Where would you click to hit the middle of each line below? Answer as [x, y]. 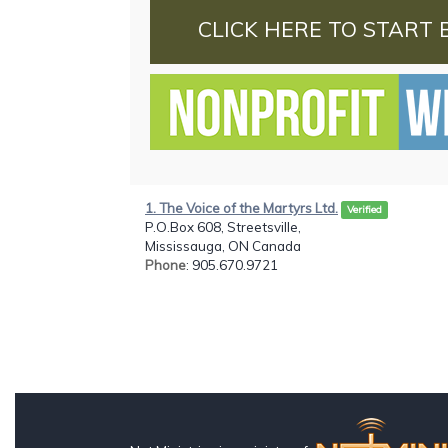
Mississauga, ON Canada [223, 245]
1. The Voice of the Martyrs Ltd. [241, 207]
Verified [364, 209]
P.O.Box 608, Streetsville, [223, 226]
